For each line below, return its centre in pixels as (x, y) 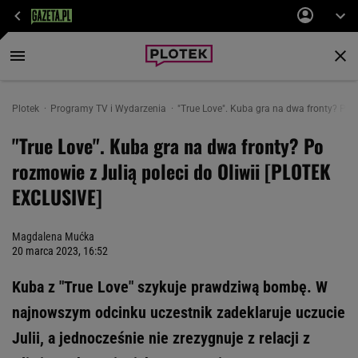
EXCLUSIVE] (57, 197)
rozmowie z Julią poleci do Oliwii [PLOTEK (171, 171)
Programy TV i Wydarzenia (109, 109)
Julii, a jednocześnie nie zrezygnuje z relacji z (161, 338)
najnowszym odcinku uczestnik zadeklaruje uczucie (179, 312)
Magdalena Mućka (53, 237)
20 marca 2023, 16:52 (60, 251)
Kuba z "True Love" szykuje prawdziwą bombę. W (170, 287)
